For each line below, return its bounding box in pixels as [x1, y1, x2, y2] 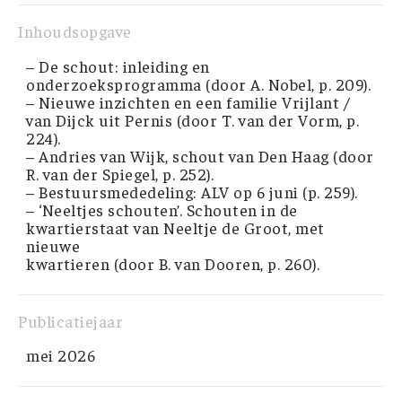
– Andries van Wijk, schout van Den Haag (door [26, 144, 374, 166]
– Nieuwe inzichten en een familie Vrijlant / [26, 91, 349, 112]
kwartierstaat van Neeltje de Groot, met [26, 216, 325, 238]
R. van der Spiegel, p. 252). [26, 162, 214, 184]
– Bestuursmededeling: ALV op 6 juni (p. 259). [26, 180, 358, 202]
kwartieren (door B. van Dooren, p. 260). [26, 252, 319, 274]
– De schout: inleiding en [26, 55, 210, 76]
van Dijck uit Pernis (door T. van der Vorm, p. [26, 109, 359, 130]
